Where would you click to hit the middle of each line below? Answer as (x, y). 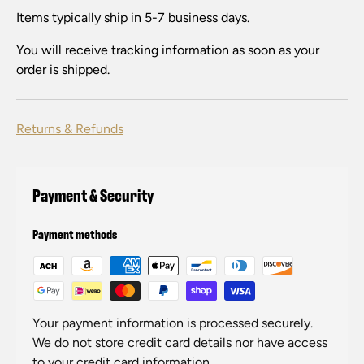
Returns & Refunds (70, 129)
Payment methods (75, 233)
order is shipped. (63, 70)
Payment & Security (93, 194)
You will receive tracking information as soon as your (168, 50)
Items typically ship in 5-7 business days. (133, 18)
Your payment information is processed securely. (173, 323)
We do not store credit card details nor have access (180, 342)
